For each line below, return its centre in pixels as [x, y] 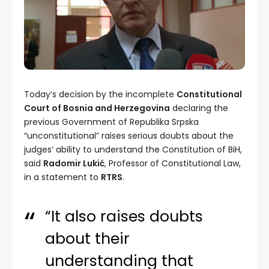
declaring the [199, 108]
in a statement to [62, 177]
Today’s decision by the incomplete [100, 95]
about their [88, 239]
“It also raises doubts [124, 217]
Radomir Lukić [74, 164]
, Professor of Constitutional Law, [173, 164]
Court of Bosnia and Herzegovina [97, 108]
